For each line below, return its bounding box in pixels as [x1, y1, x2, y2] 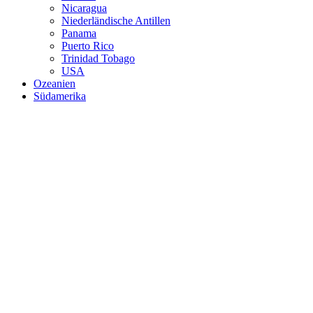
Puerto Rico [61, 40, 114, 52]
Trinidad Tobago [61, 52, 135, 65]
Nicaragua [61, 2, 107, 15]
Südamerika [34, 90, 86, 103]
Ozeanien [34, 78, 75, 90]
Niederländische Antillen [61, 15, 170, 27]
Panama [61, 27, 96, 40]
